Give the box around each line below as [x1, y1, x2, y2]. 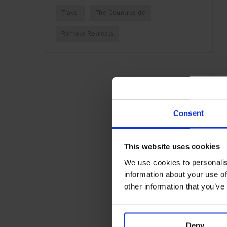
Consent [173, 108, 204, 118]
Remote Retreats [61, 30, 114, 38]
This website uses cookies [124, 142, 220, 150]
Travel [61, 9, 80, 17]
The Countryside [95, 9, 146, 17]
